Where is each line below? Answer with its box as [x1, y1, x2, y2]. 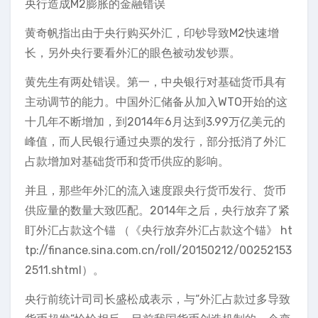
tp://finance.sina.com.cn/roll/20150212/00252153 [25, 243, 292, 257]
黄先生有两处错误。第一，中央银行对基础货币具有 [25, 75, 286, 89]
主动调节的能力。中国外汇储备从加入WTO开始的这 [25, 94, 287, 109]
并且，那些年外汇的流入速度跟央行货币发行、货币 [25, 183, 286, 197]
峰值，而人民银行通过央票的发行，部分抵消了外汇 [25, 134, 286, 148]
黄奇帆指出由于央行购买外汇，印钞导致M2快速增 [25, 26, 279, 40]
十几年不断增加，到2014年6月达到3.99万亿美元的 [25, 114, 285, 128]
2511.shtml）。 [25, 263, 104, 277]
